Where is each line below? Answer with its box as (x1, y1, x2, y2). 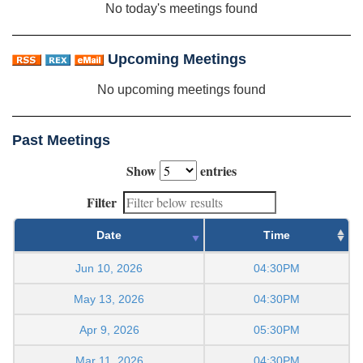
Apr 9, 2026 (79, 322, 139, 336)
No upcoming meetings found (97, 82, 266, 96)
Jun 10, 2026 (75, 261, 143, 275)
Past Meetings (12, 131, 110, 148)
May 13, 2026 (74, 292, 144, 305)
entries (197, 160, 237, 180)
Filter (87, 192, 117, 211)
